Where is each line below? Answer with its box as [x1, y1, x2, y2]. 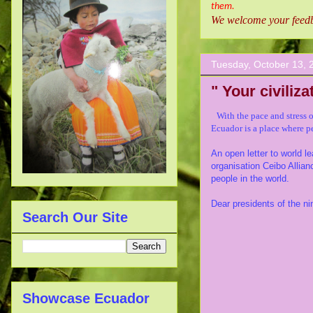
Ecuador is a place [211, 123, 282, 133]
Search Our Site [22, 209, 128, 225]
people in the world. [211, 173, 289, 184]
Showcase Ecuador [22, 290, 150, 306]
